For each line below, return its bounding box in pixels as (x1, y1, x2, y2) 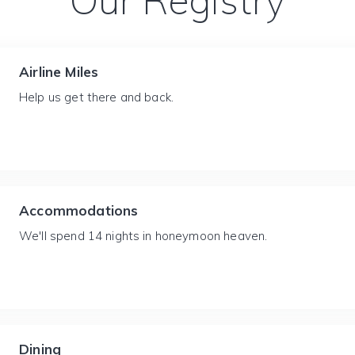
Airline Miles (19, 63, 99, 80)
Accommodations (19, 202, 139, 219)
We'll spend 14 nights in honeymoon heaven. (19, 228, 268, 243)
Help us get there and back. (19, 90, 174, 105)
